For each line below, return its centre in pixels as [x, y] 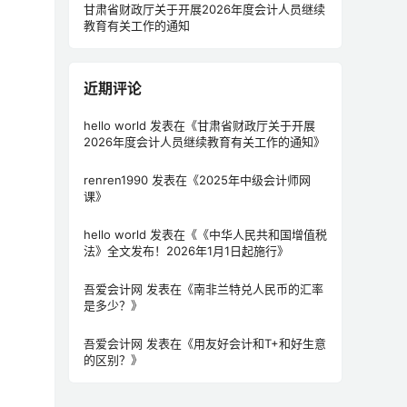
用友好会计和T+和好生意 [260, 343]
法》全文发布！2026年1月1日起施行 [180, 251]
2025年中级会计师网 [255, 180]
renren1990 [116, 180]
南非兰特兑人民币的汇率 [258, 289]
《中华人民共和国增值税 [262, 234]
